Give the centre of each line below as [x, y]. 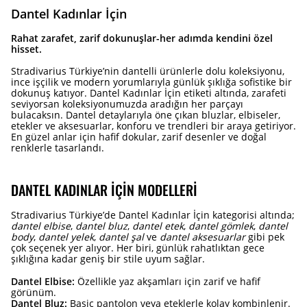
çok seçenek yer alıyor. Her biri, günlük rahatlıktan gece [138, 247]
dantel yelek [66, 236]
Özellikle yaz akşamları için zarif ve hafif [168, 281]
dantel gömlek [221, 225]
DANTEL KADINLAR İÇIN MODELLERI [104, 189]
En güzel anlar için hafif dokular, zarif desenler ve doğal [139, 136]
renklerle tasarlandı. [58, 147]
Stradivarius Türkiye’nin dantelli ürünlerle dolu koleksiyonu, [148, 71]
